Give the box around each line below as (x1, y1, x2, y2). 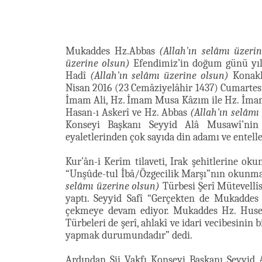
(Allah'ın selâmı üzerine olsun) (89, 70, 229, 82)
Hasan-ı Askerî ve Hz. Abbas (65, 106, 190, 119)
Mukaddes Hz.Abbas (65, 45, 160, 57)
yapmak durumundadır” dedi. (65, 229, 192, 242)
